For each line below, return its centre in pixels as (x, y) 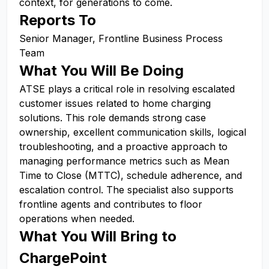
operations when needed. (77, 219)
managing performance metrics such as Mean (124, 161)
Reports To (58, 20)
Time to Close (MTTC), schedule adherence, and (131, 175)
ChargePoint (63, 258)
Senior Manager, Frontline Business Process (121, 38)
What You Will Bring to (98, 236)
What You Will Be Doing (101, 71)
